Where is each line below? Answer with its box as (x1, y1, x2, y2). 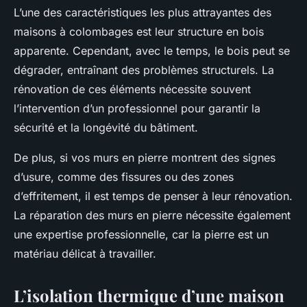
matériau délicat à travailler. (14, 247, 156, 261)
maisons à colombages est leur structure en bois (14, 25, 264, 39)
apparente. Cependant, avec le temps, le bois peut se (14, 44, 290, 58)
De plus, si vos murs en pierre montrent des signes (14, 151, 275, 165)
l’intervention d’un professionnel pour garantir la (14, 101, 260, 116)
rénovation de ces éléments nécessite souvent (14, 82, 251, 97)
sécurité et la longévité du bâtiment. (14, 121, 198, 135)
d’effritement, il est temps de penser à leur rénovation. (14, 189, 293, 204)
